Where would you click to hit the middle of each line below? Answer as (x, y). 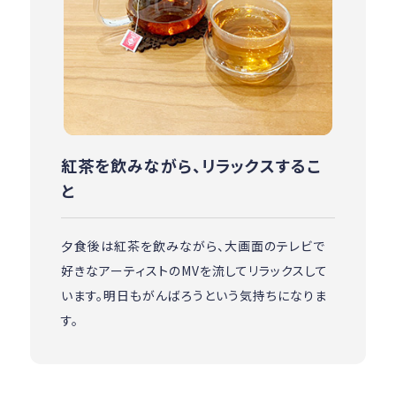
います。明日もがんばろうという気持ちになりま (194, 296)
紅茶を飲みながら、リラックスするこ (191, 166)
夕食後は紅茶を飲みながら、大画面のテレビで (194, 246)
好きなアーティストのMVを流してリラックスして (195, 271)
